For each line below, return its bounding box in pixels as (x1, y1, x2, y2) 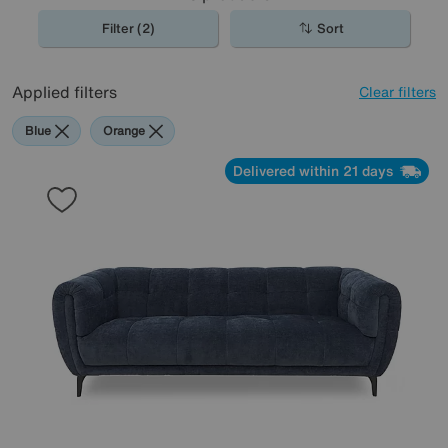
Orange (103, 121, 149, 139)
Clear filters (359, 80, 436, 102)
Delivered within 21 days (233, 159, 397, 181)
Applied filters (12, 79, 117, 104)
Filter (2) (101, 18, 155, 38)
